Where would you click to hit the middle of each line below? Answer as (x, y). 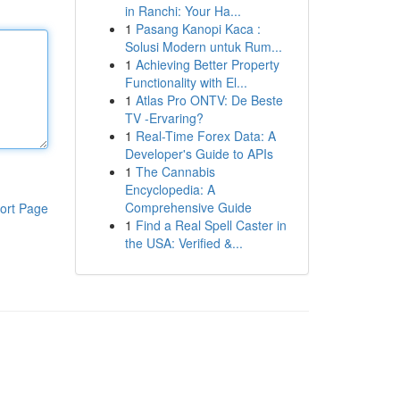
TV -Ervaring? (164, 118)
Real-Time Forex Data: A (205, 136)
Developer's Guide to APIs (199, 154)
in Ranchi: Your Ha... (183, 11)
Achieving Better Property (207, 64)
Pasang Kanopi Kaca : (198, 29)
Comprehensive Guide (188, 207)
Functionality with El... (186, 82)
